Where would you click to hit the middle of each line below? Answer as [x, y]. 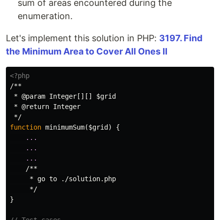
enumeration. [45, 16]
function [26, 127]
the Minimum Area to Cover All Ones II [87, 52]
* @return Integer [45, 107]
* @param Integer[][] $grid [63, 96]
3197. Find [181, 38]
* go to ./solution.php [63, 179]
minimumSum [65, 127]
